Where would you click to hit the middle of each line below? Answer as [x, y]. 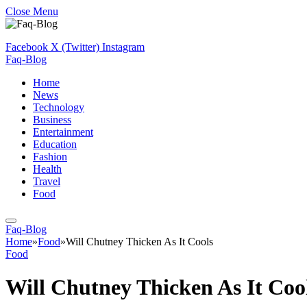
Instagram [123, 47]
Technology [59, 107]
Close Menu [32, 11]
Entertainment [63, 132]
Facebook [27, 47]
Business [52, 120]
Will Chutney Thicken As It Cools [139, 242]
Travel [47, 181]
